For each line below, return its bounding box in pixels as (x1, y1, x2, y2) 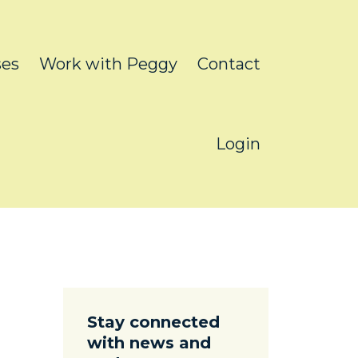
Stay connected (86, 312, 220, 332)
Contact (197, 54, 261, 74)
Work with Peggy (39, 54, 177, 74)
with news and (86, 333, 211, 352)
